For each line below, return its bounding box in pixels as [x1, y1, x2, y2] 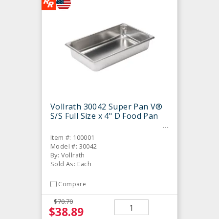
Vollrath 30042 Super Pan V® [50, 101, 163, 112]
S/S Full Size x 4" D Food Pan [50, 110, 158, 121]
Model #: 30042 [50, 141, 97, 151]
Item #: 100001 [50, 132, 95, 142]
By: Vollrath [50, 150, 85, 159]
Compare [58, 179, 87, 188]
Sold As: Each [50, 159, 92, 168]
